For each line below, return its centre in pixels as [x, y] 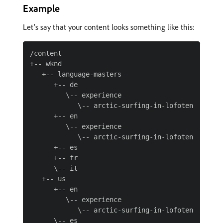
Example [41, 8]
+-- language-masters [76, 74]
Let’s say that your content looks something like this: [109, 27]
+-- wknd [46, 64]
